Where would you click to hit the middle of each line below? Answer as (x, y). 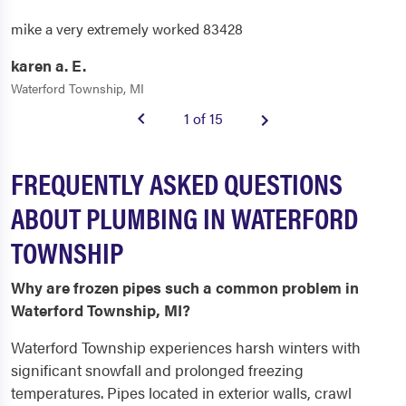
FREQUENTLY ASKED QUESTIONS (177, 183)
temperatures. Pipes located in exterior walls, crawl (181, 393)
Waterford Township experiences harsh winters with (186, 348)
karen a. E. (48, 66)
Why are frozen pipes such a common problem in (185, 288)
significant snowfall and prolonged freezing (157, 370)
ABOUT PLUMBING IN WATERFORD (184, 217)
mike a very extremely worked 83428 (127, 29)
